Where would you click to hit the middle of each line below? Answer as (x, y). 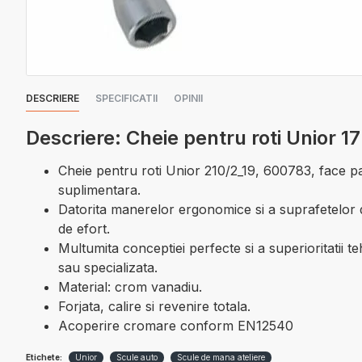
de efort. (84, 229)
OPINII (188, 98)
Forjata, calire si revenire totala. (154, 306)
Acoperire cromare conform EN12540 (176, 326)
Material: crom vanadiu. (130, 287)
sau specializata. (108, 267)
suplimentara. (99, 190)
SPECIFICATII (126, 98)
